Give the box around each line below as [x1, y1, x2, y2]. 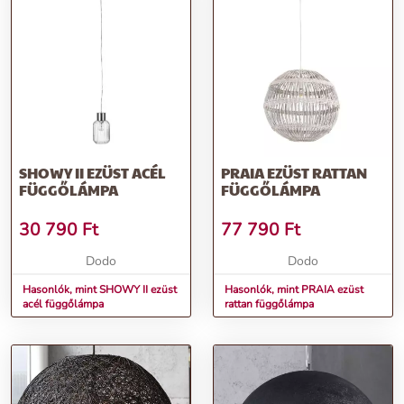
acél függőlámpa [23, 297, 104, 312]
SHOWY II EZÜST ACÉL [19, 162, 166, 184]
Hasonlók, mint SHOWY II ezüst [23, 282, 177, 298]
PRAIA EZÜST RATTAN [221, 162, 367, 184]
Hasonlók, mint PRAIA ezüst [225, 282, 363, 298]
